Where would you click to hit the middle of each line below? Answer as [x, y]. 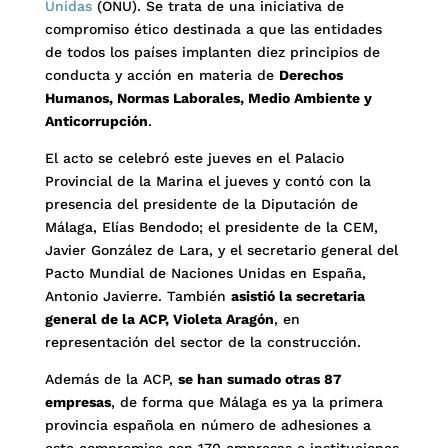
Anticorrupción [96, 121]
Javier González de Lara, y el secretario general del [221, 250]
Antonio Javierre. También [137, 296]
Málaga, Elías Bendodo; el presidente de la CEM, [211, 227]
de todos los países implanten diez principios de [212, 52]
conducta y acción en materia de [161, 75]
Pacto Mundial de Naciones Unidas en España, [205, 273]
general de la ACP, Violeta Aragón [159, 319]
